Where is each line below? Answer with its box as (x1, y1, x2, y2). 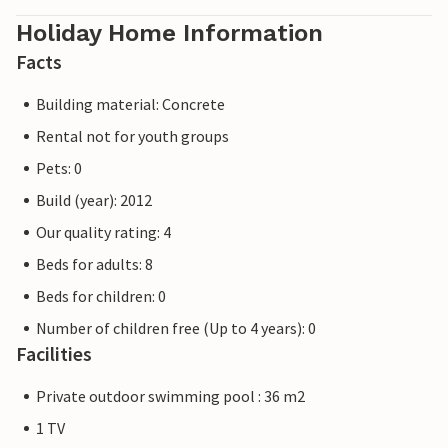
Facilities (16, 341, 92, 367)
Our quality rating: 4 (36, 222, 171, 243)
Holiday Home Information (16, 19, 323, 48)
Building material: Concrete (36, 94, 225, 115)
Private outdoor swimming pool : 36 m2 (36, 386, 305, 407)
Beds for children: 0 (36, 286, 166, 307)
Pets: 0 (36, 158, 82, 179)
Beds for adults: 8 (36, 254, 153, 275)
